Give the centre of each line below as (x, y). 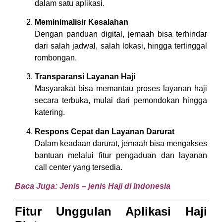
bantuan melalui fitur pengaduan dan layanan (121, 155)
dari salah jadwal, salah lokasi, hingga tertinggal (121, 46)
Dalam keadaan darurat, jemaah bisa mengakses (121, 143)
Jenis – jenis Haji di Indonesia (115, 186)
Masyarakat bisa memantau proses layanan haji (121, 89)
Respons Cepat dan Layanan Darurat (105, 131)
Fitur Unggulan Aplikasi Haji (111, 211)
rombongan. (56, 58)
